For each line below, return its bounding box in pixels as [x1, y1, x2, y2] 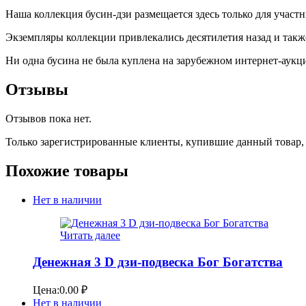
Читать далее [60, 229, 120, 241]
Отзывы [5, 81, 68, 99]
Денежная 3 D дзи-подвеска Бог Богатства [33, 254, 283, 269]
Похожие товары [5, 161, 128, 180]
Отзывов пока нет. [5, 113, 92, 125]
